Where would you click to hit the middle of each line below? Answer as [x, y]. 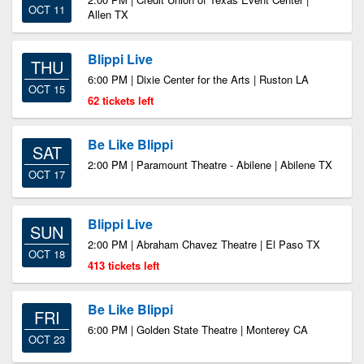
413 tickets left [123, 265]
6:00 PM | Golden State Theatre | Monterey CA [198, 329]
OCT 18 [47, 254]
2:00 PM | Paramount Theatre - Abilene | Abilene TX [210, 165]
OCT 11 [47, 9]
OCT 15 [47, 89]
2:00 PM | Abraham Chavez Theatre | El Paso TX [204, 244]
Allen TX [108, 14]
